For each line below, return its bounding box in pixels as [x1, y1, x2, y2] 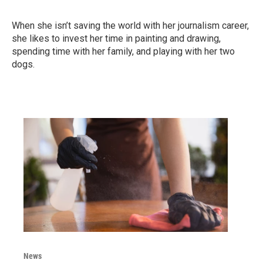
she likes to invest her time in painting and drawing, [12, 33, 221, 44]
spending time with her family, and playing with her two [12, 46, 235, 57]
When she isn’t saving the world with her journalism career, [12, 20, 249, 31]
